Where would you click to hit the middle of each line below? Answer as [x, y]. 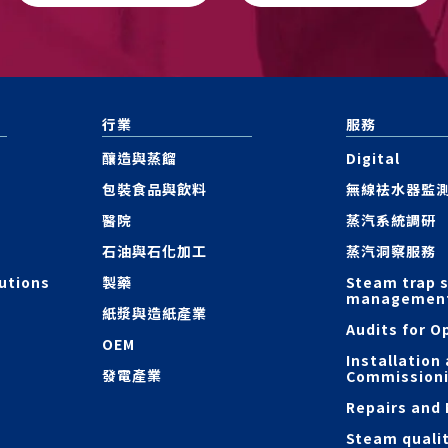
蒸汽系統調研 [391, 220]
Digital [373, 158]
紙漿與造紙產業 [154, 313]
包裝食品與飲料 [154, 189]
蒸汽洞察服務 [391, 251]
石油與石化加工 [154, 251]
